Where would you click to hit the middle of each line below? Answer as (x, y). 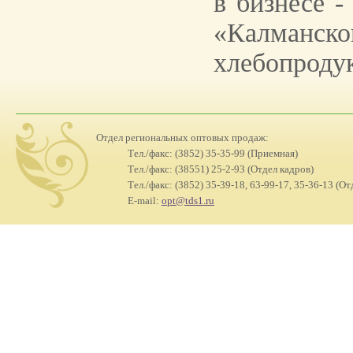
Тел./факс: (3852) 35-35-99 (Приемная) (213, 153)
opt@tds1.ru (188, 201)
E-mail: (145, 201)
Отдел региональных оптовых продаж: (182, 137)
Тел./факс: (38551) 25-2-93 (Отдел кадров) (221, 169)
